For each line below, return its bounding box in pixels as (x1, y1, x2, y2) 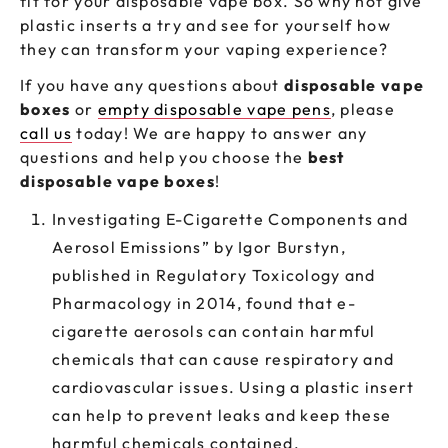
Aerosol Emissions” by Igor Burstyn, (52, 237, 346, 258)
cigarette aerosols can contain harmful (52, 321, 376, 342)
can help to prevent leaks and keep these (52, 405, 392, 426)
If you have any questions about (20, 75, 284, 96)
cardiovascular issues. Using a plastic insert (52, 377, 415, 398)
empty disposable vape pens (97, 99, 331, 120)
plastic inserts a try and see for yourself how (20, 15, 391, 36)
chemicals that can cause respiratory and (52, 349, 395, 370)
